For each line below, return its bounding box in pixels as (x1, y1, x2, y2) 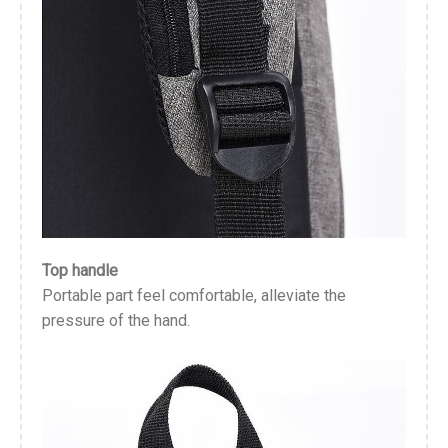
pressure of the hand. (42, 310, 190, 330)
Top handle (42, 260, 118, 280)
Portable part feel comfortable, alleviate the (42, 285, 346, 305)
